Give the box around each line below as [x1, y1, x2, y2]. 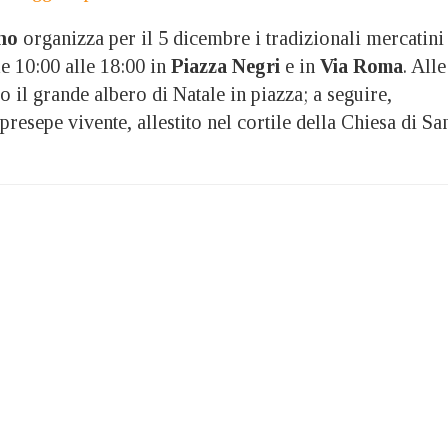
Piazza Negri [171, 54, 280, 77]
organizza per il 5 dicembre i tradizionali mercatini [18, 26, 444, 49]
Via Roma [320, 54, 403, 77]
